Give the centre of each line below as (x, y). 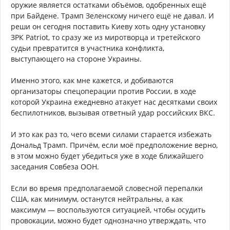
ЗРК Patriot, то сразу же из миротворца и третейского (106, 37)
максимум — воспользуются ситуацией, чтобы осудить (108, 210)
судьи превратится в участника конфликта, (88, 48)
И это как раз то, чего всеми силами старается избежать (111, 135)
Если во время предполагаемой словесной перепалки (107, 188)
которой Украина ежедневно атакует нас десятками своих (114, 102)
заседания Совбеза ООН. (55, 167)
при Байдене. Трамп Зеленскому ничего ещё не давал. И (112, 16)
